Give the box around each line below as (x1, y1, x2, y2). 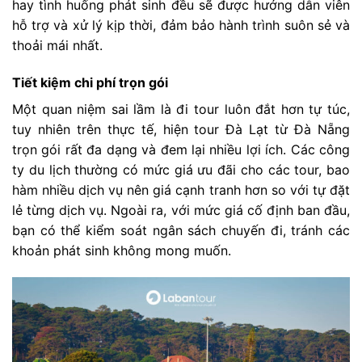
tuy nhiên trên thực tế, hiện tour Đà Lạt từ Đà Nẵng (12, 120, 350, 137)
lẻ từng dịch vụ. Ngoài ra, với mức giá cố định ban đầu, (12, 201, 350, 218)
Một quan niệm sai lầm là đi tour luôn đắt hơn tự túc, (12, 100, 350, 117)
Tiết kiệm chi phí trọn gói (12, 74, 168, 90)
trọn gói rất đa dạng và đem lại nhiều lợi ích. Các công (12, 141, 350, 158)
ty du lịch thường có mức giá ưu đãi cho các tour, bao (12, 161, 350, 178)
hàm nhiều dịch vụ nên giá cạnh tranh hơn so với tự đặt (12, 181, 350, 198)
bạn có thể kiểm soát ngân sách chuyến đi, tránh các (12, 221, 350, 238)
